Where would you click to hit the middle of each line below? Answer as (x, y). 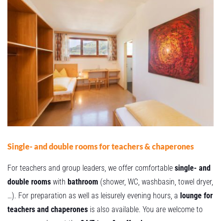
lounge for (196, 196)
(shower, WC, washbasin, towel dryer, (156, 182)
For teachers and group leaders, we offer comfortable (91, 168)
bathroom (83, 182)
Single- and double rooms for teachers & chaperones (101, 147)
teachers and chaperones (48, 210)
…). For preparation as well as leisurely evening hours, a (94, 196)
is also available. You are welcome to (145, 210)
